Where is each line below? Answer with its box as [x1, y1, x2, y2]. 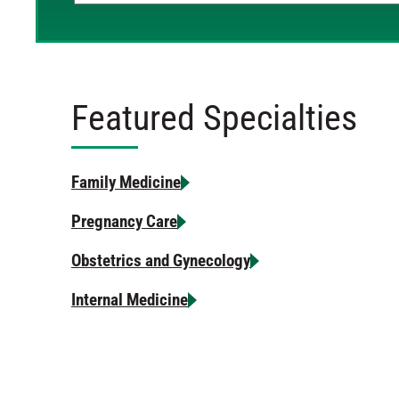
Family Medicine [71, 172, 181, 192]
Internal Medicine [71, 289, 188, 310]
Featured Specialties [71, 97, 357, 139]
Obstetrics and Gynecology [71, 250, 250, 271]
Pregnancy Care [71, 211, 177, 232]
